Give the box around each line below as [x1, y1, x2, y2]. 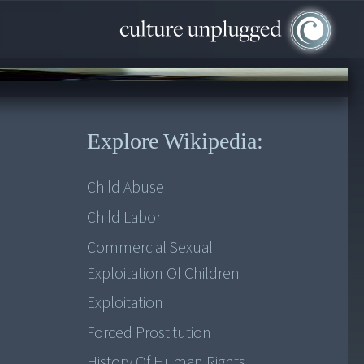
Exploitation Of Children [86, 262, 240, 285]
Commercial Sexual [86, 236, 213, 259]
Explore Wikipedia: [86, 128, 263, 154]
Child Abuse [86, 176, 164, 200]
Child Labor [86, 206, 161, 229]
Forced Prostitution [86, 321, 211, 344]
